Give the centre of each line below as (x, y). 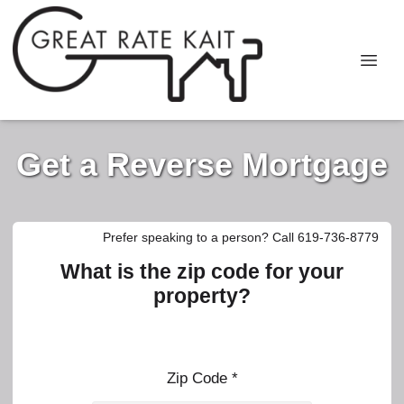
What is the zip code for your (202, 272)
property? (202, 296)
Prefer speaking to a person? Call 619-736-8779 (241, 237)
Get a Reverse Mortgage (202, 165)
